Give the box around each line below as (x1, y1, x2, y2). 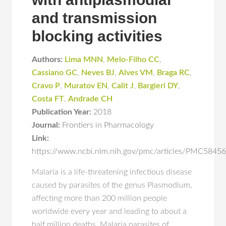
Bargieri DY (138, 82, 179, 90)
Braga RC (157, 69, 190, 77)
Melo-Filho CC (107, 55, 160, 64)
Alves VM (119, 69, 153, 77)
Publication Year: (32, 108, 92, 116)
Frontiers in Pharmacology (62, 121, 154, 129)
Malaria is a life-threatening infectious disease (32, 168, 192, 176)
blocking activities (32, 28, 163, 44)
